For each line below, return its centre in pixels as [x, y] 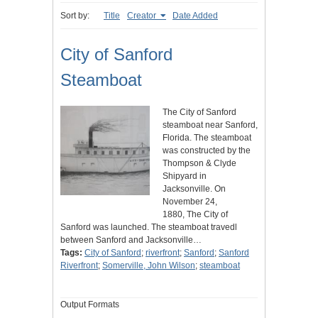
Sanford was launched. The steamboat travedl [149, 227]
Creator [143, 16]
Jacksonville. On [194, 189]
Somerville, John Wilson [149, 266]
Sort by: [75, 16]
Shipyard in [185, 176]
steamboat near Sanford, [210, 125]
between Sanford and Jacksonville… [131, 240]
